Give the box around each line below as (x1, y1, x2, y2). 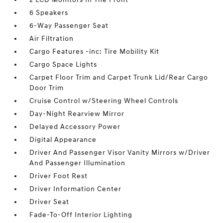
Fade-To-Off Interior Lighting (29, 211, 133, 219)
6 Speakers (29, 8, 69, 17)
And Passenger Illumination (29, 159, 126, 167)
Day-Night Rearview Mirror (29, 110, 125, 118)
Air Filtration (29, 34, 74, 43)
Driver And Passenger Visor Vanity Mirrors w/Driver (29, 148, 211, 157)
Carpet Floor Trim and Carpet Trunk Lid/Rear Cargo (29, 73, 209, 82)
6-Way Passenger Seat (29, 21, 109, 30)
